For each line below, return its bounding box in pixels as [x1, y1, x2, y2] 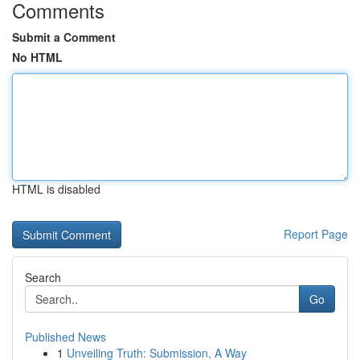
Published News [25, 329, 106, 345]
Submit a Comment [12, 29, 116, 45]
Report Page [284, 226, 348, 242]
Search [25, 269, 61, 285]
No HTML [12, 49, 63, 65]
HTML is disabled [12, 181, 100, 197]
